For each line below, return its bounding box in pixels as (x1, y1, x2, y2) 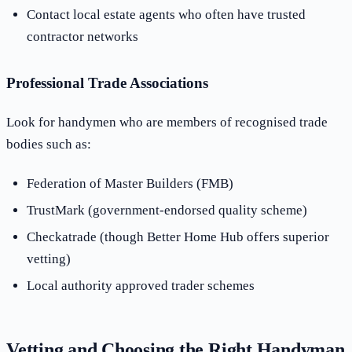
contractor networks (26, 29, 138, 45)
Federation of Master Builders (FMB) (26, 175, 233, 191)
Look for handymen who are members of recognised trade (6, 115, 328, 130)
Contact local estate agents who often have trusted (26, 7, 306, 23)
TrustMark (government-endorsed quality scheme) (26, 202, 307, 218)
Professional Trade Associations (6, 75, 208, 92)
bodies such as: (6, 137, 91, 152)
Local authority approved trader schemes (26, 277, 255, 293)
